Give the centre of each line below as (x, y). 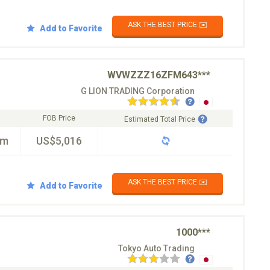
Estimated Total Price (159, 119)
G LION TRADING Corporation (138, 91)
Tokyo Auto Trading (156, 248)
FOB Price (59, 118)
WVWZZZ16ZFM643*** (159, 75)
